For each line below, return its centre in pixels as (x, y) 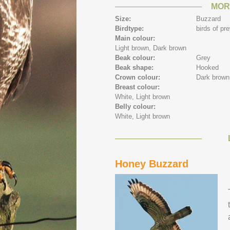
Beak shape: (135, 68)
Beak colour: (136, 58)
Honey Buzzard (152, 164)
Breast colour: (138, 87)
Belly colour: (136, 107)
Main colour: (136, 38)
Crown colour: (139, 77)
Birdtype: (130, 28)
